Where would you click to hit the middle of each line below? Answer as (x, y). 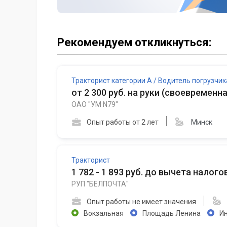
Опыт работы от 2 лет (123, 122)
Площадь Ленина (172, 213)
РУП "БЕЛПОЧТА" (100, 184)
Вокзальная (104, 213)
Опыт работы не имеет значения (141, 201)
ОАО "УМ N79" (95, 105)
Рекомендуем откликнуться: (134, 43)
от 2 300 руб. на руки (117, 93)
